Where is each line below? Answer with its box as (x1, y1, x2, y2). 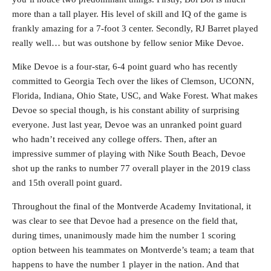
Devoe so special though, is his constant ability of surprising (12, 105, 240, 115)
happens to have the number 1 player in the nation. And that (12, 260, 239, 269)
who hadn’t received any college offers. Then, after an (12, 134, 217, 144)
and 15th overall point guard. (12, 178, 122, 188)
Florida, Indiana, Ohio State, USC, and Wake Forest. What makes (12, 91, 258, 100)
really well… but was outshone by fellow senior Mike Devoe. (12, 38, 244, 48)
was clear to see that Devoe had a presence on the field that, (12, 216, 238, 226)
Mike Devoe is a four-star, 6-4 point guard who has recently (12, 62, 238, 71)
